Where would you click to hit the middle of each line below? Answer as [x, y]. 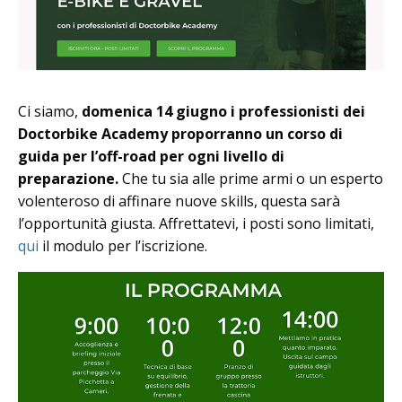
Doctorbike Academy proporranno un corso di [180, 133]
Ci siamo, [50, 111]
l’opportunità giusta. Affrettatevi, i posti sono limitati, [196, 223]
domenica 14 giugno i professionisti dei [223, 111]
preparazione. [68, 178]
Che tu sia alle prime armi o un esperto [251, 178]
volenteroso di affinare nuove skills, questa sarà [179, 201]
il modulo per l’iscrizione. [123, 245]
